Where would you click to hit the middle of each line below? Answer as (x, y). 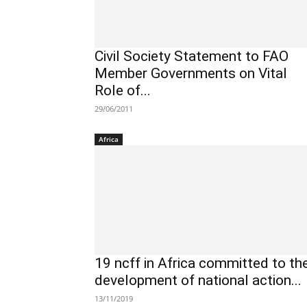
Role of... (123, 90)
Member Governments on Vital (191, 73)
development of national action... (198, 280)
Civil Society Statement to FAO (192, 56)
